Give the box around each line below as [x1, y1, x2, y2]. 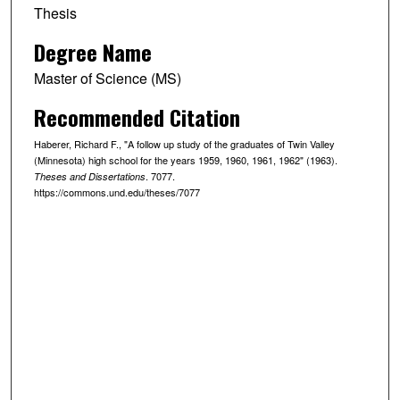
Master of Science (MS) [33, 67, 181, 88]
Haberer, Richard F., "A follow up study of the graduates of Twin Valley [33, 136, 335, 151]
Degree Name [33, 35, 152, 68]
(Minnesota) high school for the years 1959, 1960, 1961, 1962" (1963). [33, 152, 337, 167]
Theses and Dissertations [33, 169, 146, 183]
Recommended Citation [33, 100, 240, 133]
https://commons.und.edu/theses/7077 [33, 184, 200, 199]
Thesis [33, 3, 77, 24]
